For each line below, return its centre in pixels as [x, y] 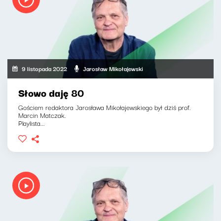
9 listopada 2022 [45, 69]
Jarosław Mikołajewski [113, 69]
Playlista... [32, 123]
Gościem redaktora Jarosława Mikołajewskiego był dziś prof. [105, 107]
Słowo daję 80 [51, 92]
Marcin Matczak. [42, 115]
